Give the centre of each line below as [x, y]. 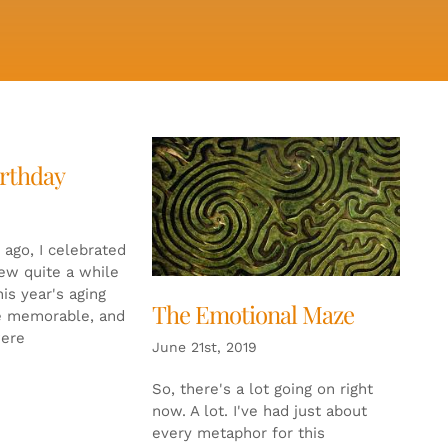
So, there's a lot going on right [262, 388]
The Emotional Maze [252, 313]
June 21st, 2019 [204, 346]
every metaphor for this [238, 432]
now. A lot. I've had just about [259, 410]
